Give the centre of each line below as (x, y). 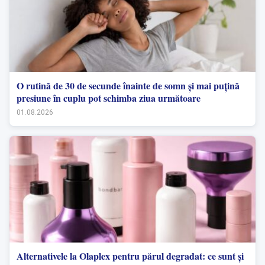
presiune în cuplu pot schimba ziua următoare (109, 98)
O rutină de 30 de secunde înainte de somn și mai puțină (128, 85)
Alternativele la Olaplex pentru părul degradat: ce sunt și (130, 256)
